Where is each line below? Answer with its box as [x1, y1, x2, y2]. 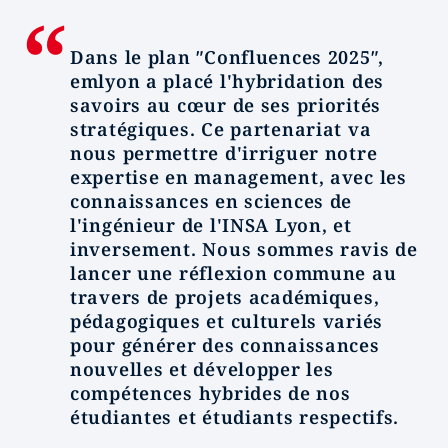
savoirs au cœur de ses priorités [70, 93, 382, 117]
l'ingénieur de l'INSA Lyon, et [70, 213, 352, 237]
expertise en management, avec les [70, 165, 407, 189]
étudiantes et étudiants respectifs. [70, 405, 400, 429]
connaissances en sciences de [70, 189, 353, 213]
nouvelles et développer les [70, 357, 334, 381]
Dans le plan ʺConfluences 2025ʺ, [70, 45, 385, 69]
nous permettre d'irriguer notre [70, 141, 378, 165]
